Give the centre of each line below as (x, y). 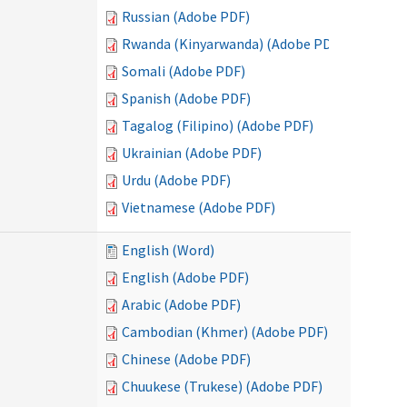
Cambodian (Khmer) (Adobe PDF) (225, 332)
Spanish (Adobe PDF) (186, 98)
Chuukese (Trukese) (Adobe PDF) (222, 386)
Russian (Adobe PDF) (186, 16)
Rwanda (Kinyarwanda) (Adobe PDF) (233, 44)
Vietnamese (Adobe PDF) (199, 207)
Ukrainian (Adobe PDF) (192, 153)
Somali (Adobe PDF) (184, 71)
